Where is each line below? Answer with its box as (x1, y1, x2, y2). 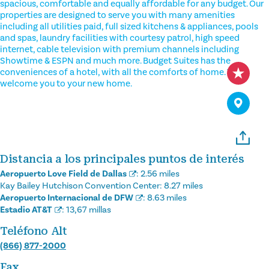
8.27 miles (164, 180, 203, 192)
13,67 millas (66, 204, 111, 216)
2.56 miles (141, 168, 180, 180)
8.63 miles (147, 192, 187, 204)
